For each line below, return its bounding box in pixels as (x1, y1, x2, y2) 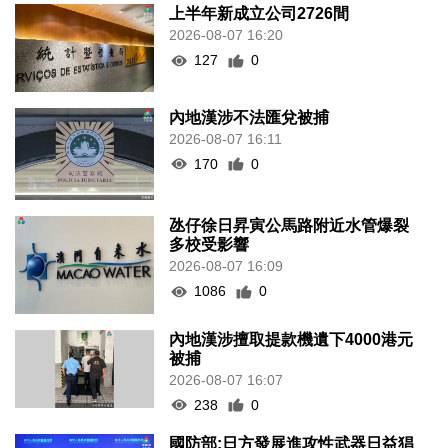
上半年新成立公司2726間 (169, 5, 350, 23)
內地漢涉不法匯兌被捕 (169, 108, 330, 126)
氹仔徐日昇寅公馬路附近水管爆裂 (169, 217, 410, 235)
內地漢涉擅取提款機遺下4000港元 (169, 330, 414, 348)
